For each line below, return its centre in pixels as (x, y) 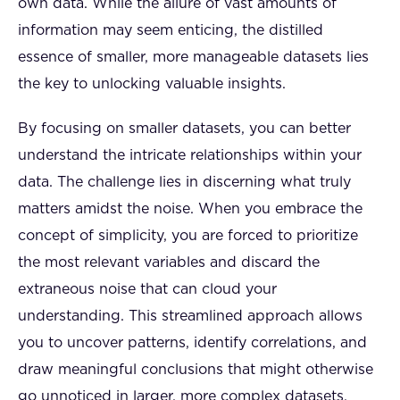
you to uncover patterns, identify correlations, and (192, 342)
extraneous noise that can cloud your (147, 289)
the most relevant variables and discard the (169, 262)
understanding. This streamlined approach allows (190, 316)
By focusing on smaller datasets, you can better (184, 128)
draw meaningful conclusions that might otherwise (196, 369)
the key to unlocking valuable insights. (152, 83)
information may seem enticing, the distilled (171, 30)
